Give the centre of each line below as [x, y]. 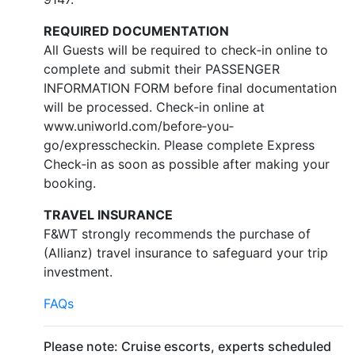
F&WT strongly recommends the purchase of [177, 234]
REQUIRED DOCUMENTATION [136, 31]
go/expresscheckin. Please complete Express [179, 145]
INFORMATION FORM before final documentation [190, 88]
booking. [70, 183]
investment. [78, 272]
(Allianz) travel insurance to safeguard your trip [186, 253]
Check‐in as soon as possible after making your [187, 164]
